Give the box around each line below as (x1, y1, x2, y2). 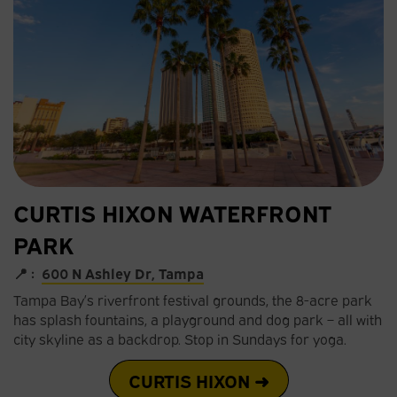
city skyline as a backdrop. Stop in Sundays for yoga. (13, 329, 346, 349)
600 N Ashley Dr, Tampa (42, 263, 204, 284)
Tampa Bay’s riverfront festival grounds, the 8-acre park (13, 290, 372, 310)
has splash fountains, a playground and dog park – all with (13, 309, 382, 330)
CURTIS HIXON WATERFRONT (13, 196, 331, 229)
